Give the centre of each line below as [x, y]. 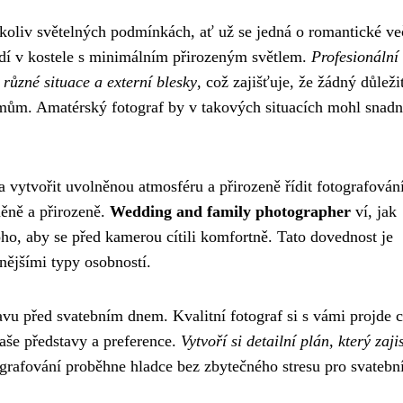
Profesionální [355, 56]
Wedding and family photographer [230, 211]
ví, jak [374, 211]
